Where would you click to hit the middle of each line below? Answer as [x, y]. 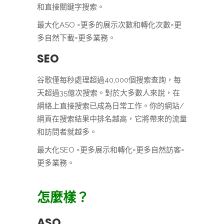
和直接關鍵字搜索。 [71, 7]
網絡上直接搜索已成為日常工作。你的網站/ [110, 106]
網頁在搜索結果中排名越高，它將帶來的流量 [112, 119]
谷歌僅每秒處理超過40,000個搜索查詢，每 [109, 80]
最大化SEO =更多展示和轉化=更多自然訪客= [111, 150]
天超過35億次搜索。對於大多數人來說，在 [108, 93]
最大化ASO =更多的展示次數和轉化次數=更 [109, 25]
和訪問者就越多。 [67, 132]
